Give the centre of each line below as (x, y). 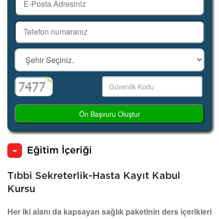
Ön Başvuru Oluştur (109, 114)
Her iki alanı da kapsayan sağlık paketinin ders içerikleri (109, 211)
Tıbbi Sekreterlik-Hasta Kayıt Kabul (94, 176)
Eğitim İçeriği (59, 150)
